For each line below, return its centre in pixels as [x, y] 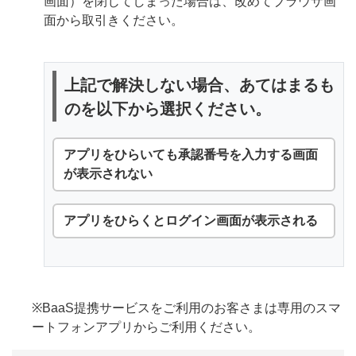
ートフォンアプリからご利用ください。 [146, 327]
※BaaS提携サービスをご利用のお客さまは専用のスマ [186, 308]
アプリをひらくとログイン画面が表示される [191, 221]
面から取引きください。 [114, 20]
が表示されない [108, 174]
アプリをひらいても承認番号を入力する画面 [191, 155]
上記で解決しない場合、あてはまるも [199, 85]
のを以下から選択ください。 [168, 109]
